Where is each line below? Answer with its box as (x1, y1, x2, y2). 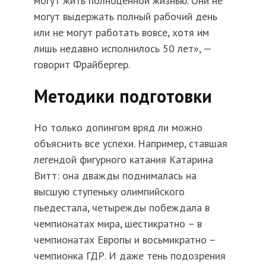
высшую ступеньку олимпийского (33, 184, 185, 198)
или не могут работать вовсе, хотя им (33, 25, 209, 39)
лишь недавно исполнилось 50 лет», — (33, 41, 211, 55)
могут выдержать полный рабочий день (33, 9, 217, 23)
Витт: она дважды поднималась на (33, 168, 197, 182)
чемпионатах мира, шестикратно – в (33, 216, 202, 230)
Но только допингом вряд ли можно (33, 120, 202, 134)
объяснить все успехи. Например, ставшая (33, 136, 227, 150)
